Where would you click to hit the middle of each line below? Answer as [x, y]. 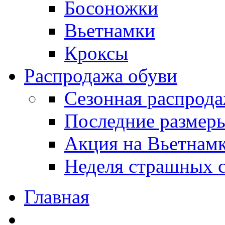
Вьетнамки [110, 30]
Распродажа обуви [101, 75]
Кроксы [96, 53]
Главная [57, 196]
